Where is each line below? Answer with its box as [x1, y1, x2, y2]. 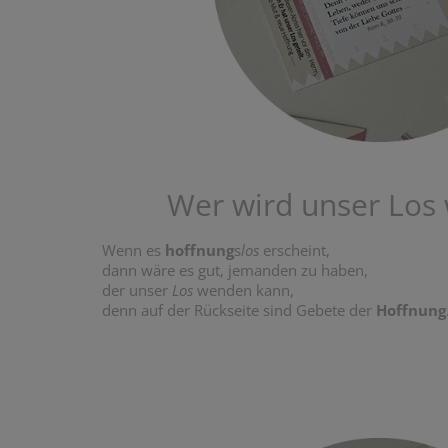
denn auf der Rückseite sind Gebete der [102, 299, 376, 320]
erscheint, [259, 239, 334, 260]
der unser [102, 279, 172, 300]
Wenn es [102, 239, 165, 260]
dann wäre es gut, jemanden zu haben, [102, 259, 368, 280]
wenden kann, [197, 279, 294, 300]
